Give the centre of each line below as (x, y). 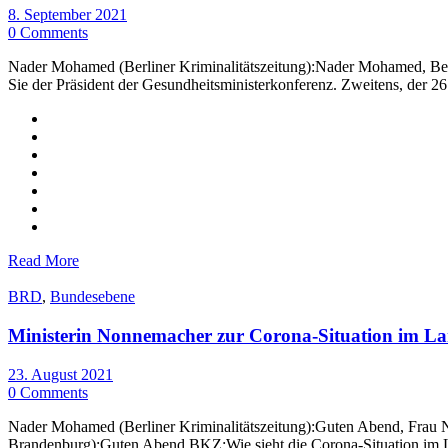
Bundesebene (92, 297)
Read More (43, 261)
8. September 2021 (67, 15)
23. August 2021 (60, 374)
